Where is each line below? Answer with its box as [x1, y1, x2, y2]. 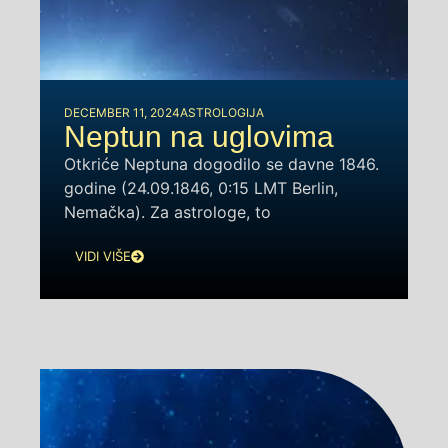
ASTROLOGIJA [180, 104, 264, 120]
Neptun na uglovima [64, 119, 334, 153]
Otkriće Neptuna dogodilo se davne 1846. [64, 153, 379, 174]
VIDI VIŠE [75, 248, 131, 265]
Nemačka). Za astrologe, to [64, 201, 271, 222]
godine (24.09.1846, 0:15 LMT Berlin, [64, 177, 338, 198]
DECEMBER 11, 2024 [64, 104, 180, 120]
